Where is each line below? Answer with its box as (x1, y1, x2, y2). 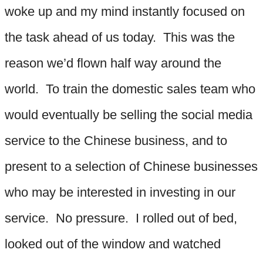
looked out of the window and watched (5, 236, 221, 251)
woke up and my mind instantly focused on (5, 4, 245, 19)
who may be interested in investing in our (5, 184, 235, 200)
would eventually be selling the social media (5, 107, 252, 122)
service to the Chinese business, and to (5, 133, 227, 148)
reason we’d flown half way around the (5, 55, 221, 70)
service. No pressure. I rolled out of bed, (5, 210, 237, 225)
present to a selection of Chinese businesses (5, 159, 258, 174)
